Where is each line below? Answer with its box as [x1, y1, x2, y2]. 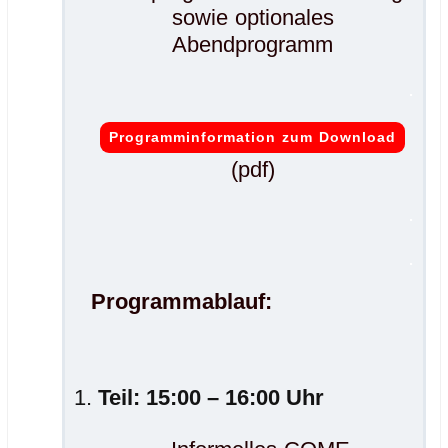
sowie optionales [171, 5, 334, 31]
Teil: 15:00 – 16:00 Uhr [98, 385, 325, 411]
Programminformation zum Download [109, 129, 396, 146]
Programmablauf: [91, 289, 273, 315]
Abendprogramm [172, 32, 333, 58]
